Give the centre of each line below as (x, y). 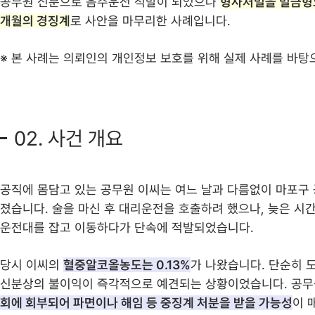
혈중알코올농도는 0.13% (127, 265)
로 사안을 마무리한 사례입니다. (150, 21)
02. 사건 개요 (69, 139)
